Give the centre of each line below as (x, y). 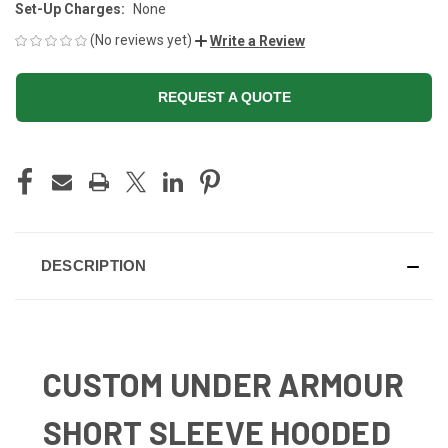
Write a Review (257, 40)
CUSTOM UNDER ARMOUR (223, 383)
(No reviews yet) (141, 39)
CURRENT (43, 160)
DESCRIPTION (93, 265)
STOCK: (37, 181)
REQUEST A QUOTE (224, 96)
